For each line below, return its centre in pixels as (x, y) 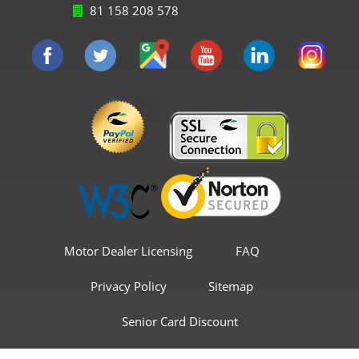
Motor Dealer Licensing (128, 250)
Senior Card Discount (179, 321)
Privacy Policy (128, 286)
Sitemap (231, 286)
